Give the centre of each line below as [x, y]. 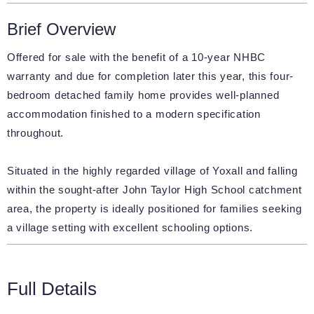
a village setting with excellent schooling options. [130, 228]
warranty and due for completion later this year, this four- [150, 76]
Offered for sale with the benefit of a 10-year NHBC [136, 57]
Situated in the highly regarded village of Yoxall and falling [152, 171]
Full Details [52, 288]
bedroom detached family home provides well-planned [143, 95]
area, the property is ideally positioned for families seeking [154, 209]
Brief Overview [61, 29]
